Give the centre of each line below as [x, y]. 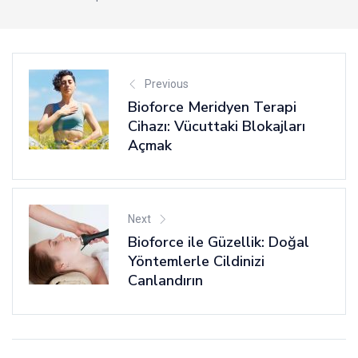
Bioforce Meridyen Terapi [212, 107]
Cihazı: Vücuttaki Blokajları [217, 127]
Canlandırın [165, 281]
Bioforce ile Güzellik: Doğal [219, 243]
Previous [167, 84]
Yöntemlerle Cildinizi [196, 262]
